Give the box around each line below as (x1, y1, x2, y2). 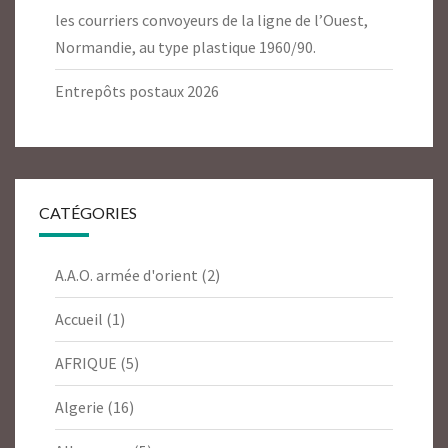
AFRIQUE (55, 353, 117, 374)
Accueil (55, 309, 103, 330)
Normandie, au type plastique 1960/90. (55, 37, 316, 58)
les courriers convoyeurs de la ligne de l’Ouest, (55, 10, 368, 31)
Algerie (55, 397, 104, 418)
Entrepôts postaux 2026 (55, 81, 219, 102)
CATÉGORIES (39, 203, 137, 223)
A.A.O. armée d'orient (55, 265, 198, 286)
